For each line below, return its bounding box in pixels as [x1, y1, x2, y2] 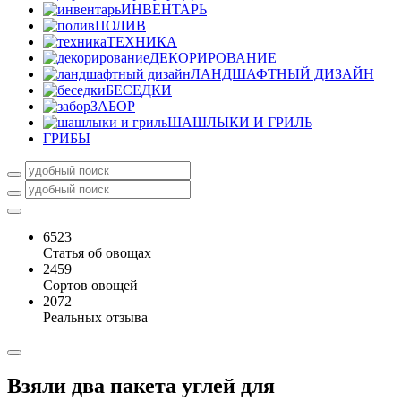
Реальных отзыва [43, 310, 148, 325]
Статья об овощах [43, 245, 151, 260]
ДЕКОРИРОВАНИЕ [149, 50, 277, 65]
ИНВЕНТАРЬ [121, 2, 207, 17]
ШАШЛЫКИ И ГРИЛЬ [167, 115, 312, 130]
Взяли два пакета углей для [7, 373, 275, 397]
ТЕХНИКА [107, 34, 177, 49]
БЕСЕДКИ [106, 82, 172, 98]
